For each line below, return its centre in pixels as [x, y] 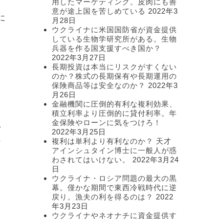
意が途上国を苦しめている [99, 11]
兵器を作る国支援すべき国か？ [107, 48]
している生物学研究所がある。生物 [114, 39]
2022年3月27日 [79, 57]
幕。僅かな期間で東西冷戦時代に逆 [114, 187]
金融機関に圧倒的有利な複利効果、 [114, 104]
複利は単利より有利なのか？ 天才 [112, 141]
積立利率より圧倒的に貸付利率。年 [114, 113]
